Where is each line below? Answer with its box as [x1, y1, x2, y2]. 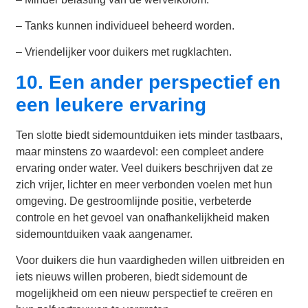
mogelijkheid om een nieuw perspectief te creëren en [16, 287, 274, 300]
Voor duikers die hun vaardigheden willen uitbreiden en [16, 254, 285, 267]
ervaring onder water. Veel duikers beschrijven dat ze [16, 162, 274, 174]
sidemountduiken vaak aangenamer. [16, 228, 193, 240]
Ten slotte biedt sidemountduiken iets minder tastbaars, [16, 129, 283, 141]
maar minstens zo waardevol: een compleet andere [16, 145, 265, 157]
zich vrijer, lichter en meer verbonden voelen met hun [16, 178, 273, 190]
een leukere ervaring [16, 93, 207, 115]
